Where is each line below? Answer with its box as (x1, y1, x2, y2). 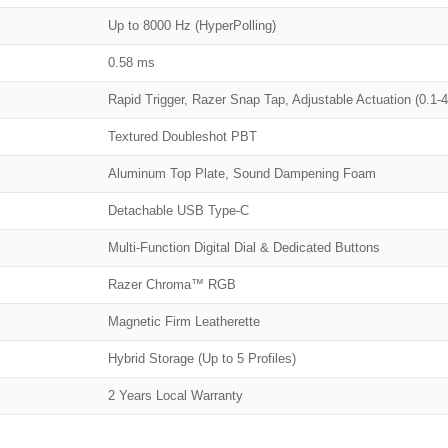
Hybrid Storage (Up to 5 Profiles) (108, 351, 296, 367)
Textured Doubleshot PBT (108, 129, 257, 145)
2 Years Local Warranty (108, 388, 243, 404)
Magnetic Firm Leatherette (108, 314, 260, 330)
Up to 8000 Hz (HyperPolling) (108, 18, 276, 34)
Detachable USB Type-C (108, 203, 249, 219)
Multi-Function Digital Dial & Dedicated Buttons (108, 240, 380, 256)
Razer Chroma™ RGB (108, 277, 236, 293)
